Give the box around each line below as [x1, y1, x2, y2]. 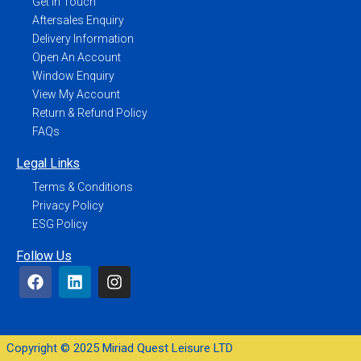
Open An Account [32, 50, 121, 64]
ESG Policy [32, 217, 88, 230]
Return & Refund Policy [32, 106, 147, 119]
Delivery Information [32, 31, 134, 45]
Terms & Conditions [32, 180, 133, 193]
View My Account [32, 87, 120, 101]
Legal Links [16, 155, 81, 171]
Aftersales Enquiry [32, 13, 124, 27]
